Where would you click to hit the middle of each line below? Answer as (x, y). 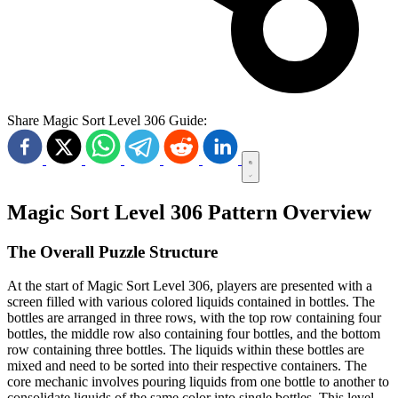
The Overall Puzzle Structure (112, 251)
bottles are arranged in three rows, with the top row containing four (194, 318)
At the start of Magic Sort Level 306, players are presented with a (190, 286)
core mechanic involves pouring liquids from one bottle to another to (198, 382)
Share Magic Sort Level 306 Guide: (107, 120)
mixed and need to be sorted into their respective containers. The (187, 366)
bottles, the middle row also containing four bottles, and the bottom (194, 334)
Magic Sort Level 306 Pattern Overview (189, 212)
